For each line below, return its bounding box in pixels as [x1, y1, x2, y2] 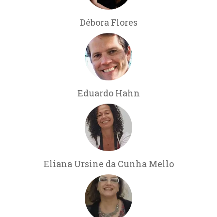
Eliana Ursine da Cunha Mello [43, 157, 174, 170]
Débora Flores [79, 16, 138, 28]
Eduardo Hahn [77, 87, 140, 99]
